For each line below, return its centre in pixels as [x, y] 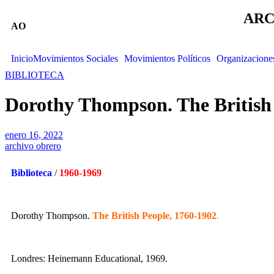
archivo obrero [33, 146]
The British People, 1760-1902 [154, 215]
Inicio [22, 58]
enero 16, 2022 [34, 135]
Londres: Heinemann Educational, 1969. [89, 258]
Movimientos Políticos [167, 58]
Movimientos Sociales [76, 58]
